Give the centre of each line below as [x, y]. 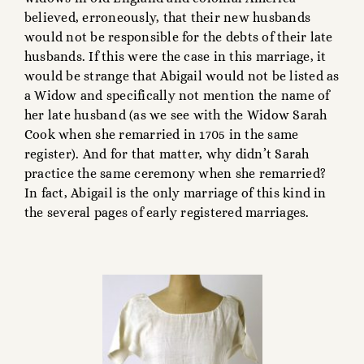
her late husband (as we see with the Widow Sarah [176, 115]
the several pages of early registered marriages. [167, 213]
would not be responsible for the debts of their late [179, 37]
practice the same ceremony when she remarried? [175, 174]
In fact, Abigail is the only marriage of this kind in [175, 193]
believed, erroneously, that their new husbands [168, 18]
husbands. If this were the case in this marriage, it [175, 57]
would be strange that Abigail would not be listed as [182, 76]
